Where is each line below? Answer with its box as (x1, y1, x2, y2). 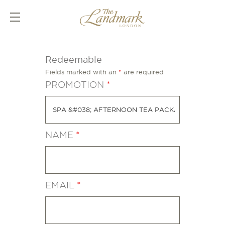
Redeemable (45, 55, 102, 65)
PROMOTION (45, 80, 106, 90)
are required (121, 68, 164, 76)
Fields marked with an (45, 68, 119, 76)
